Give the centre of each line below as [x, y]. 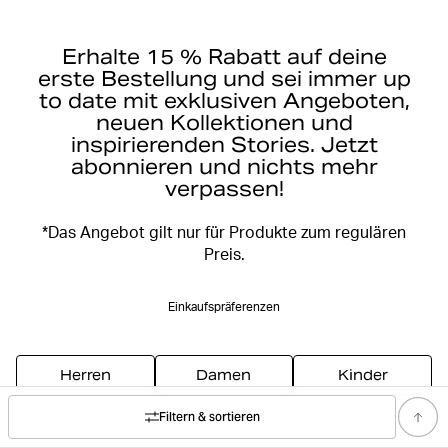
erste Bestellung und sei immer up [224, 78]
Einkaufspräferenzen [224, 307]
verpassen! [224, 188]
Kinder [362, 374]
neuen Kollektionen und [224, 122]
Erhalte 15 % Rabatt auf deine [224, 56]
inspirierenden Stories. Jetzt [224, 144]
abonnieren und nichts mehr [224, 166]
